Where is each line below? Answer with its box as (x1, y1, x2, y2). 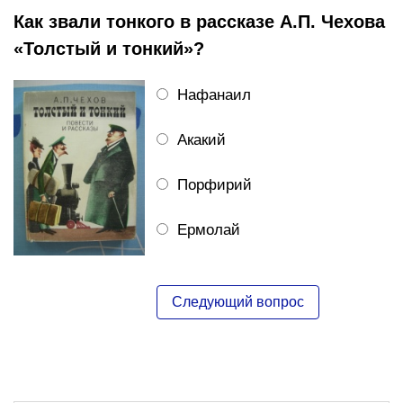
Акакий (176, 130, 226, 148)
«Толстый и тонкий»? (13, 38, 204, 58)
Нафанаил (176, 85, 251, 103)
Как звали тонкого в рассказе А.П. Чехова (13, 11, 385, 31)
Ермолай (176, 219, 240, 238)
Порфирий (176, 175, 252, 193)
